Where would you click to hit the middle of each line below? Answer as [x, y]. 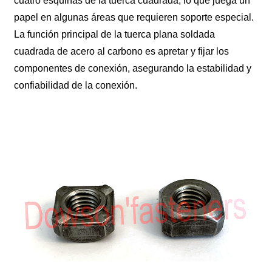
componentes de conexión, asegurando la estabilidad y [133, 68]
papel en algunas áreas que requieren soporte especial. [134, 17]
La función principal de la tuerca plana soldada [115, 34]
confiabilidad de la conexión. [76, 85]
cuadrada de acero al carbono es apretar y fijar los [122, 51]
